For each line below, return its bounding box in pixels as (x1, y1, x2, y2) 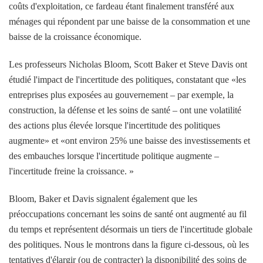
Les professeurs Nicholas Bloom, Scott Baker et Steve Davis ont (9, 59, 247, 69)
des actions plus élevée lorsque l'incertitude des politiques (9, 120, 220, 130)
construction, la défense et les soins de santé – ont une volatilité (9, 104, 241, 115)
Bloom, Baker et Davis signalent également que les (9, 193, 197, 204)
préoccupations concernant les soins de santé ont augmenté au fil (9, 208, 247, 219)
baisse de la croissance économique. (9, 31, 141, 42)
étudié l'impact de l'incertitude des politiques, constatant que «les (9, 74, 246, 85)
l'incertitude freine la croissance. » (9, 166, 134, 176)
